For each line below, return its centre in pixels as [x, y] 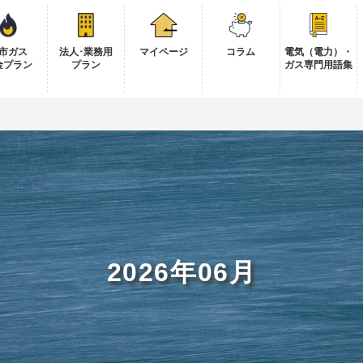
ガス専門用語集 [318, 65]
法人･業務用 [86, 52]
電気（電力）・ [318, 52]
